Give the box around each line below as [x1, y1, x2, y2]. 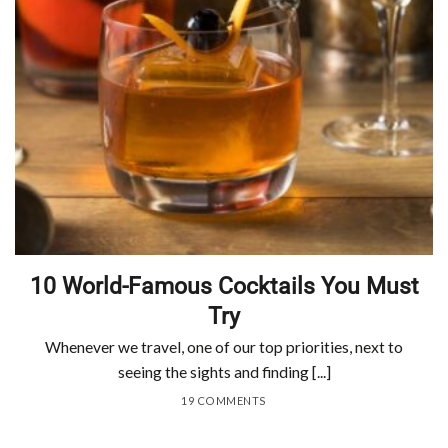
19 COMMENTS [180, 394, 268, 408]
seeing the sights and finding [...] [117, 363, 331, 382]
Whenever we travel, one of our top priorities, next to [45, 338, 403, 357]
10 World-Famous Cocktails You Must [29, 271, 419, 300]
